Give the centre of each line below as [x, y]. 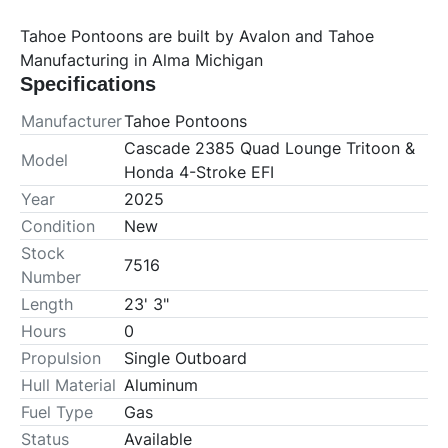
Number [51, 277]
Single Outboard [185, 358]
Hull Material [68, 385]
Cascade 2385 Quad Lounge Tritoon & [269, 148]
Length [47, 304]
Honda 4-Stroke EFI [199, 172]
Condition [58, 226]
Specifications [88, 84]
